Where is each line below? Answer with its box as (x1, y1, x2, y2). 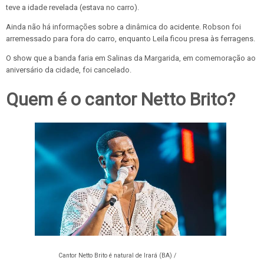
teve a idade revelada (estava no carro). (6, 3, 139, 12)
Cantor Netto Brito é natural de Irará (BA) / (58, 252, 176, 260)
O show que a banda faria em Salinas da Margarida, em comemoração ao (6, 54, 256, 62)
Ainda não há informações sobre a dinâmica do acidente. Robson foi (6, 22, 241, 31)
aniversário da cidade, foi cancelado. (6, 65, 131, 74)
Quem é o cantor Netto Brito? (6, 88, 235, 110)
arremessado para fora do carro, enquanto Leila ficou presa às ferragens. (6, 34, 255, 43)
